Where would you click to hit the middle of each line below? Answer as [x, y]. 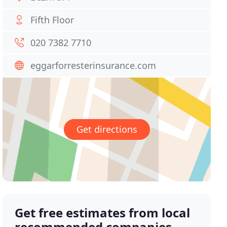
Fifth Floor [52, 20]
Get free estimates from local [103, 213]
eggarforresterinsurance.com [93, 65]
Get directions [107, 129]
